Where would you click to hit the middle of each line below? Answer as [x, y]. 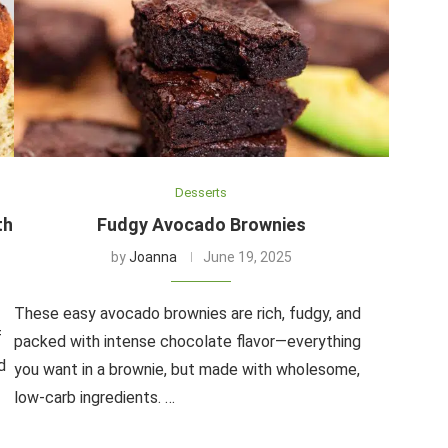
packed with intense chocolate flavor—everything [187, 341]
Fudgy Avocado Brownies [201, 224]
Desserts [201, 192]
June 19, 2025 [247, 256]
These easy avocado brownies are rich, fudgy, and [187, 313]
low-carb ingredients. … [94, 397]
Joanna [152, 256]
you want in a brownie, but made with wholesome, [186, 369]
